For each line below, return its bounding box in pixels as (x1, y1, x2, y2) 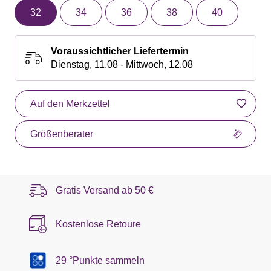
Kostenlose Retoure (56, 218, 141, 229)
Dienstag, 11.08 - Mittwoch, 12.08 (51, 59, 193, 70)
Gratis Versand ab (56, 184, 135, 195)
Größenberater (30, 128, 93, 139)
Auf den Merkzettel (30, 98, 110, 109)
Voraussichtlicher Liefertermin (51, 45, 189, 56)
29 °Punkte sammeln (56, 255, 145, 266)
